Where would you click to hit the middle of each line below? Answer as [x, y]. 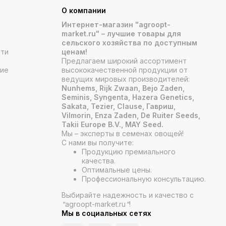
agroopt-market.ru [95, 204]
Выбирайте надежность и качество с [128, 195]
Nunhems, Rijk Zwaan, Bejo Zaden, [123, 88]
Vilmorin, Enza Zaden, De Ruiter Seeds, [131, 115]
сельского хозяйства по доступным [129, 43]
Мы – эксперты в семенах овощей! [123, 133]
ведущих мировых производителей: [126, 79]
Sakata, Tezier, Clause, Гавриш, [119, 106]
